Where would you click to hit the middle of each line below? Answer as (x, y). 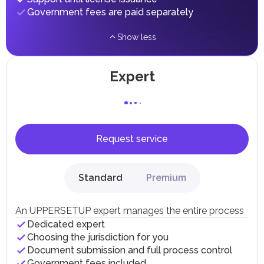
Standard (100, 178)
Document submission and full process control (130, 250)
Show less (137, 37)
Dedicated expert (66, 225)
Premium (166, 178)
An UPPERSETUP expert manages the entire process (130, 211)
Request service (132, 139)
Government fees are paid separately (110, 12)
